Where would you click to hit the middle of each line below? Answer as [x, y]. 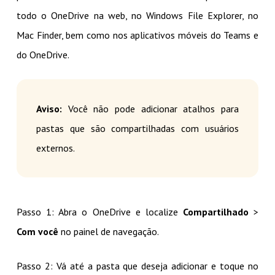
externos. [55, 148]
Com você [37, 232]
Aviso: [49, 109]
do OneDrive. [43, 55]
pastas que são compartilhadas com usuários [137, 129]
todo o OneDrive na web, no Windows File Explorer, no [137, 16]
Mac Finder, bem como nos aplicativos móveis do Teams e [137, 35]
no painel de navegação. [108, 232]
